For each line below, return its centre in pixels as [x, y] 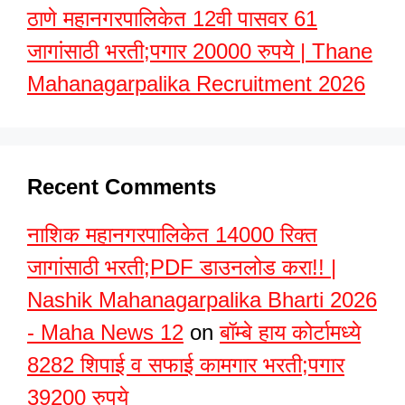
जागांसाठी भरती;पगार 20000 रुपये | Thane [200, 51]
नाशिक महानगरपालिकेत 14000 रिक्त [172, 235]
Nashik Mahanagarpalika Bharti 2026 [202, 300]
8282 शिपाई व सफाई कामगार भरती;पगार [186, 365]
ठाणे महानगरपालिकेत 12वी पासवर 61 [172, 19]
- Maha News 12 [105, 332]
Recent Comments [122, 187]
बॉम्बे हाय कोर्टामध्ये [290, 332]
